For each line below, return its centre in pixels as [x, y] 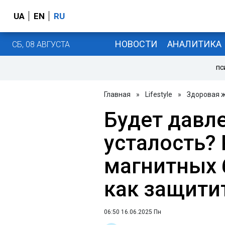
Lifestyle [159, 94]
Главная [117, 94]
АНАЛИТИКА [194, 44]
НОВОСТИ [136, 44]
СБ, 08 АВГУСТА [41, 44]
